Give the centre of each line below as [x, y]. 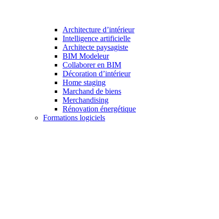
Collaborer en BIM [92, 65]
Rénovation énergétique [99, 109]
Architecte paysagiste [95, 47]
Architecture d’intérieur [99, 29]
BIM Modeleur [86, 56]
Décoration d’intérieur [97, 73]
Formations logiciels [74, 117]
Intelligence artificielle [97, 38]
